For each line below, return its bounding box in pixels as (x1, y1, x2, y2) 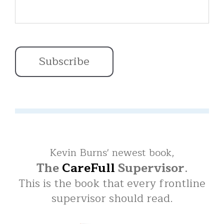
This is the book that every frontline (18, 174, 205, 193)
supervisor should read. (51, 189, 173, 208)
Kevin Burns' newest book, (49, 144, 174, 161)
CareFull (61, 158, 115, 178)
